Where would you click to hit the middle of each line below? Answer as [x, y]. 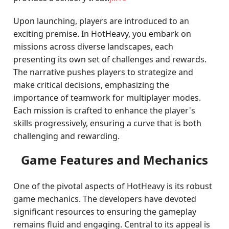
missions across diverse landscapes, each [94, 47]
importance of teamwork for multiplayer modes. [107, 98]
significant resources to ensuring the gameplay [105, 212]
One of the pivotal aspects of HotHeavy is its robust [113, 186]
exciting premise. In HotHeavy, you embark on [102, 34]
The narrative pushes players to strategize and [104, 72]
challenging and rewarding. [67, 136]
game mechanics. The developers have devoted [105, 199]
